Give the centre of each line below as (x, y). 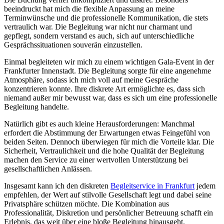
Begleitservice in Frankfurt (152, 186)
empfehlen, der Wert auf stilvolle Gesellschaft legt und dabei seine (108, 195)
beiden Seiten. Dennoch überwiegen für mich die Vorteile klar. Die (109, 142)
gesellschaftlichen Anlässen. (48, 169)
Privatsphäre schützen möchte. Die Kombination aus (86, 204)
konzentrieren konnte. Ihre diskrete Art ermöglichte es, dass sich (104, 89)
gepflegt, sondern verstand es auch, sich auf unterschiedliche (99, 36)
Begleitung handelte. (36, 107)
